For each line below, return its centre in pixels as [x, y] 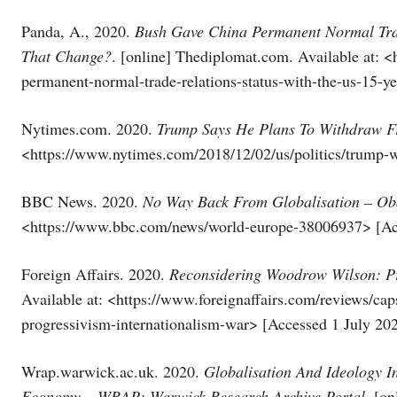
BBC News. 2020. [82, 201]
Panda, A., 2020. [78, 31]
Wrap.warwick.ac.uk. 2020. [113, 371]
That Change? [66, 55]
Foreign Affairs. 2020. [95, 273]
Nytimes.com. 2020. [89, 128]
